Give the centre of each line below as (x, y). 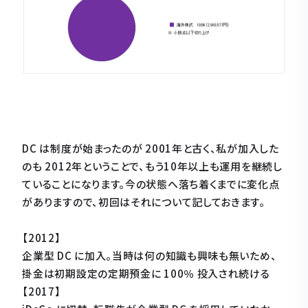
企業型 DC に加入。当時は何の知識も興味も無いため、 (150, 256)
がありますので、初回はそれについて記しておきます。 (144, 202)
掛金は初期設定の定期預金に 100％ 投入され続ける (146, 274)
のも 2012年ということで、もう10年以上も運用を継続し (152, 166)
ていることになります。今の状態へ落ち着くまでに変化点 (151, 184)
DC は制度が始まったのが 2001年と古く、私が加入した (151, 148)
